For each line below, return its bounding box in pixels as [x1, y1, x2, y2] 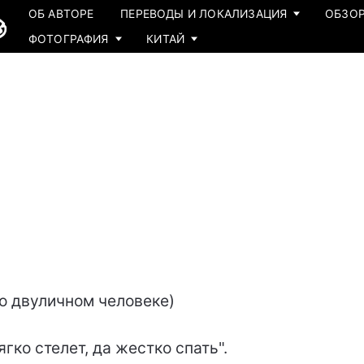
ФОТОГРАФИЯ [28, 32, 109, 46]
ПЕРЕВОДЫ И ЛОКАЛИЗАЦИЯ [120, 6, 288, 20]
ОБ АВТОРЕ [28, 6, 94, 20]
